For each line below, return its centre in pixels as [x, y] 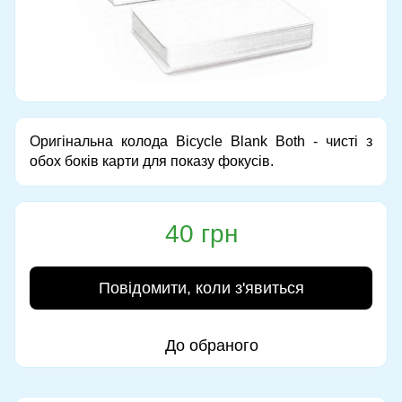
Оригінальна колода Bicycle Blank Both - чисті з [201, 141]
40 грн [201, 233]
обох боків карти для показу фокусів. [152, 161]
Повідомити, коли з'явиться [201, 288]
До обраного [212, 345]
